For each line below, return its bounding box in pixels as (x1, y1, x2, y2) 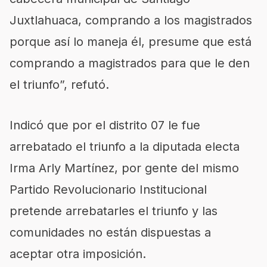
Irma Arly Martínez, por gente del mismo (10, 161, 239, 175)
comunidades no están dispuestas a (10, 225, 211, 240)
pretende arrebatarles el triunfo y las (10, 204, 218, 218)
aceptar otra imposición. (10, 247, 146, 261)
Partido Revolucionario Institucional (10, 182, 207, 197)
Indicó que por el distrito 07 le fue (10, 118, 200, 132)
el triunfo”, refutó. (10, 77, 109, 92)
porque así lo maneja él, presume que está (10, 35, 252, 49)
